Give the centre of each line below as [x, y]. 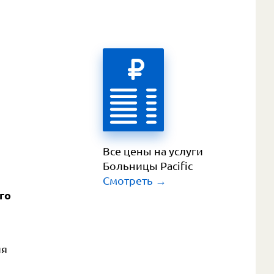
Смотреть [128, 180]
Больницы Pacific [148, 165]
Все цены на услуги [154, 151]
